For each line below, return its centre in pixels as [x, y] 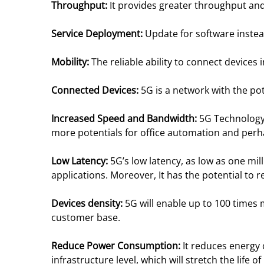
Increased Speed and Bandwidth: [125, 118]
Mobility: [71, 62]
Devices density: [88, 203]
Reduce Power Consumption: [117, 246]
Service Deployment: [98, 34]
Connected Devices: [95, 90]
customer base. [86, 217]
